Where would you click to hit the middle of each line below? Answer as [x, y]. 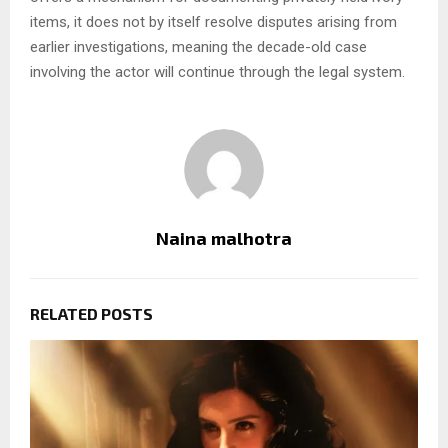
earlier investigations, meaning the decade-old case [198, 47]
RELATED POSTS [91, 314]
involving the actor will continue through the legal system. [217, 72]
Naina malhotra [224, 238]
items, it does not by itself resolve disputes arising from [213, 22]
